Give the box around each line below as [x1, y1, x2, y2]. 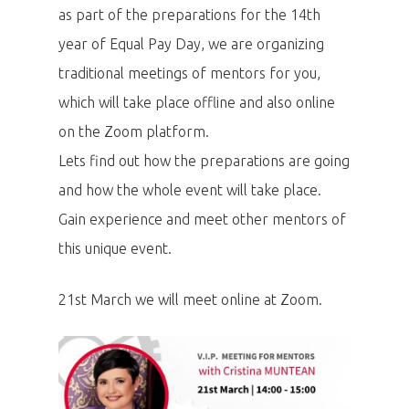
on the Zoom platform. [58, 123, 209, 140]
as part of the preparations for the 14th [58, 6, 320, 23]
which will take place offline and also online [58, 94, 335, 110]
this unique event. [58, 240, 172, 257]
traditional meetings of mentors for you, [58, 65, 320, 81]
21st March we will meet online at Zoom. [58, 291, 322, 308]
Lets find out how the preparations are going [58, 152, 350, 169]
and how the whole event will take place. [58, 182, 321, 198]
